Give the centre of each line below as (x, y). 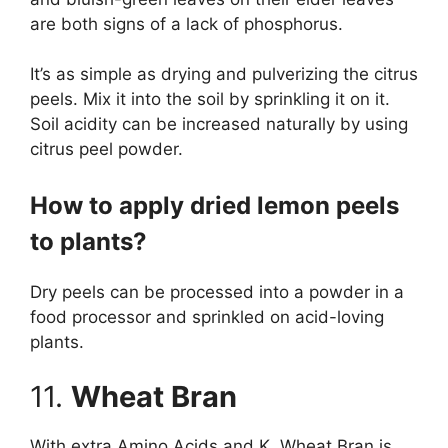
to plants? (88, 241)
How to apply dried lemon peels (214, 205)
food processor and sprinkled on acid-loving (207, 316)
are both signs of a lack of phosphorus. (186, 23)
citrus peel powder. (106, 149)
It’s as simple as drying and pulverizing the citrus (224, 74)
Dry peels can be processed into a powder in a (217, 291)
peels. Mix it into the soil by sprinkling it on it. (210, 99)
